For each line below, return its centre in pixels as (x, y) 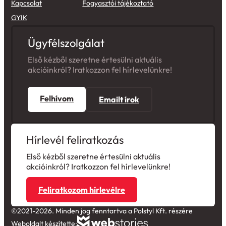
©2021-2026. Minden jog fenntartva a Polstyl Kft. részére (102, 211)
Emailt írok (119, 100)
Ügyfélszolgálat (66, 43)
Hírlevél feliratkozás (75, 140)
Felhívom (57, 99)
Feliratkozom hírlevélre (82, 190)
